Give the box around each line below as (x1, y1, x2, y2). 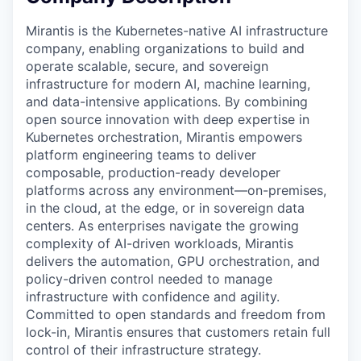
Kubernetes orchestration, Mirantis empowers (26, 128, 302, 145)
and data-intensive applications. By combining (26, 93, 308, 110)
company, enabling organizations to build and (26, 39, 305, 56)
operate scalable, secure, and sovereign (26, 57, 268, 74)
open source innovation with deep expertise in (26, 110, 309, 127)
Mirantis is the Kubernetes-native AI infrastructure (26, 22, 328, 39)
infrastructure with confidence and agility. (26, 288, 280, 305)
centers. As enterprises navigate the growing (26, 217, 299, 234)
